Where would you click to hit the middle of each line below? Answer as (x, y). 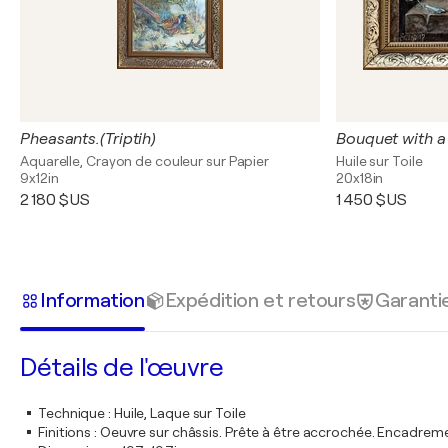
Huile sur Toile (379, 161)
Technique (72, 413)
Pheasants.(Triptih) (88, 139)
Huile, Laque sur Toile (179, 413)
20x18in (360, 178)
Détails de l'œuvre (121, 367)
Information (92, 300)
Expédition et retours (260, 300)
